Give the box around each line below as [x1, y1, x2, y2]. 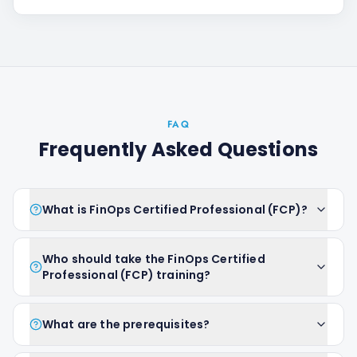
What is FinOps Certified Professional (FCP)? [42, 202, 308, 218]
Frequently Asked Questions [38, 136, 319, 163]
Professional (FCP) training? [42, 267, 211, 283]
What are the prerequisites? [42, 316, 210, 332]
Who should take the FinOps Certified [42, 251, 265, 267]
